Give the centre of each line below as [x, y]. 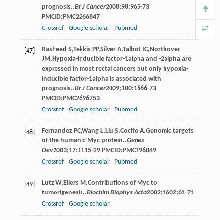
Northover [165, 49]
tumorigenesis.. [64, 192]
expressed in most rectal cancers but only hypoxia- [115, 69]
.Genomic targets [168, 131]
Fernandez [57, 131]
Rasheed [54, 49]
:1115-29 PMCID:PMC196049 [116, 150]
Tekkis [82, 49]
